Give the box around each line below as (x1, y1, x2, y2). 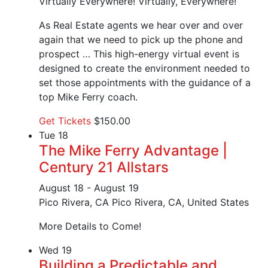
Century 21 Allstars (39, 159, 169, 176)
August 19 (94, 182, 139, 194)
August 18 (39, 182, 84, 194)
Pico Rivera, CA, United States (112, 196, 249, 209)
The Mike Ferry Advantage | (39, 142, 227, 160)
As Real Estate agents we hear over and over (39, 19, 243, 32)
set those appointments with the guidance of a (39, 77, 251, 89)
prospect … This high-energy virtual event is (39, 48, 239, 60)
